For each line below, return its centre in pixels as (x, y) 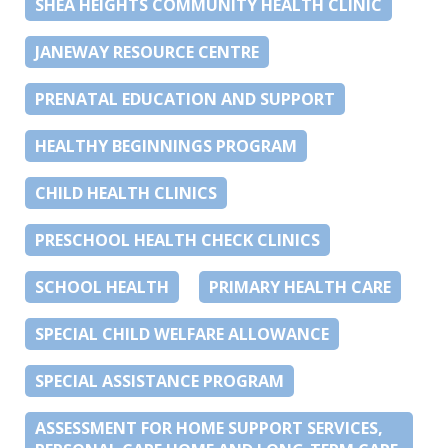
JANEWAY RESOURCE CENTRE (147, 51)
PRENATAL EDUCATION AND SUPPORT (185, 98)
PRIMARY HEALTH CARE (300, 286)
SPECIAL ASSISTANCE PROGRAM (159, 380)
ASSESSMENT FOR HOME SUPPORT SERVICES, (209, 427)
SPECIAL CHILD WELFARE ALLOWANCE (182, 333)
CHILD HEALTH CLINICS (126, 192)
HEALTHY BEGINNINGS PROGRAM (166, 145)
